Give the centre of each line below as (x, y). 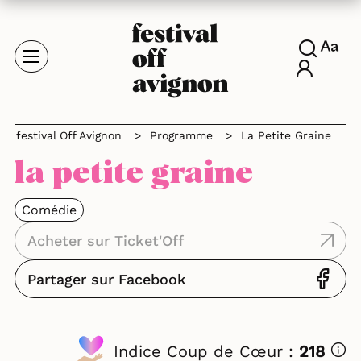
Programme (181, 135)
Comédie (49, 210)
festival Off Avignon (69, 135)
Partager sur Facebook (107, 279)
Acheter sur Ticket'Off (106, 241)
